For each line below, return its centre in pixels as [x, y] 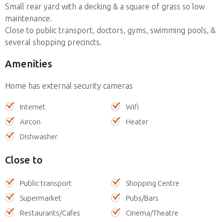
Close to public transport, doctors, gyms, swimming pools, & [110, 30]
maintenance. [28, 18]
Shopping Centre [153, 183]
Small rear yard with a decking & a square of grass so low [105, 6]
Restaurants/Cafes [50, 213]
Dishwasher [39, 136]
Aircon [30, 121]
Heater [137, 121]
